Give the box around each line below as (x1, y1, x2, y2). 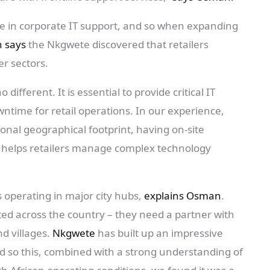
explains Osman (144, 189, 221, 203)
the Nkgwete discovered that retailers (28, 37, 209, 52)
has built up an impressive (95, 226, 223, 240)
